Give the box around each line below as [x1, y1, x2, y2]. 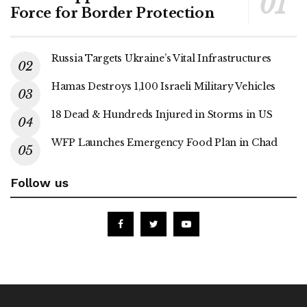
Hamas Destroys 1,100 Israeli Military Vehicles [51, 79, 276, 93]
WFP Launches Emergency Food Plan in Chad [51, 136, 278, 149]
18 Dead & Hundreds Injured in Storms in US [51, 108, 273, 121]
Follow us [10, 175, 69, 190]
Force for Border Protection [10, 4, 214, 21]
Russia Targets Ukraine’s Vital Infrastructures [51, 51, 272, 64]
